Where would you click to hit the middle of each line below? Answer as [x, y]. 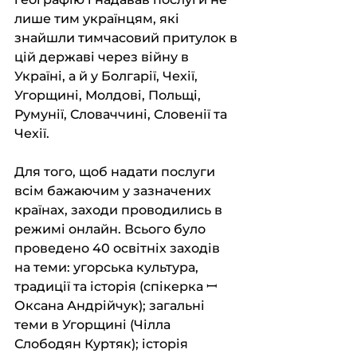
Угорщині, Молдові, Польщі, [109, 95]
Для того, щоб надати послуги [116, 172]
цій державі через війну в [103, 57]
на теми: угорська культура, [108, 267]
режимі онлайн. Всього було [112, 229]
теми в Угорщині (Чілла [94, 325]
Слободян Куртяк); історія [103, 344]
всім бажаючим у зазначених [114, 191]
